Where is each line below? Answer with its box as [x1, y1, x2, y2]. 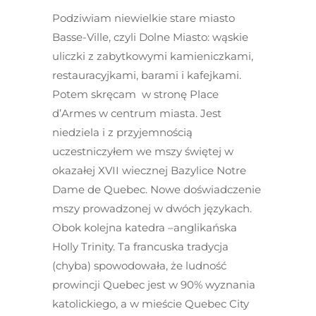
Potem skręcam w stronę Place [52, 87, 219, 101]
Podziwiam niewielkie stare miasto [52, 11, 235, 25]
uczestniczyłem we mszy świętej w [52, 145, 233, 158]
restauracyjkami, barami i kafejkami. [52, 68, 241, 82]
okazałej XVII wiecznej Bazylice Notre [52, 164, 246, 177]
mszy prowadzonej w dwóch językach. [52, 202, 252, 215]
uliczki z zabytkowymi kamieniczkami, [52, 49, 253, 63]
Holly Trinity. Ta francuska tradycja [52, 240, 229, 253]
